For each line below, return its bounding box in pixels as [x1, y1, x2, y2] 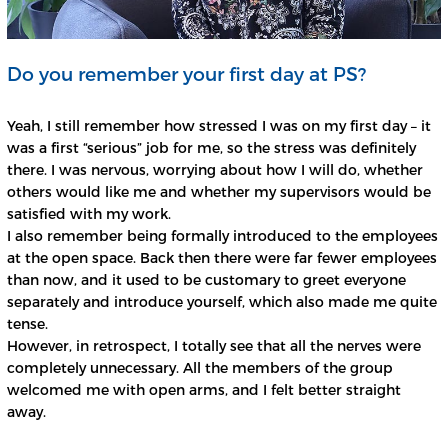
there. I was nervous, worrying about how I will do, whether [7, 161, 423, 179]
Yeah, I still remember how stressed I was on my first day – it [7, 117, 431, 135]
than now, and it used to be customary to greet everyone [7, 271, 406, 289]
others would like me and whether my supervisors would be [7, 183, 431, 201]
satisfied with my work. [7, 205, 171, 223]
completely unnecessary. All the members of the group [7, 359, 393, 377]
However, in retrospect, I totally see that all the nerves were [7, 337, 421, 355]
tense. [7, 315, 48, 333]
